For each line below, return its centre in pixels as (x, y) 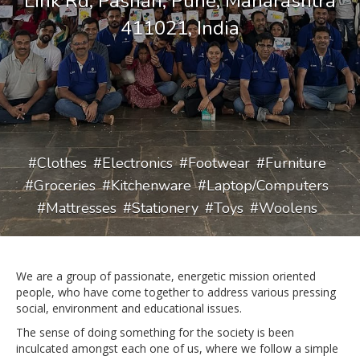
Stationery (165, 208)
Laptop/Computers (268, 186)
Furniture (295, 163)
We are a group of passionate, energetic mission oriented (166, 276)
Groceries (65, 186)
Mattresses (81, 208)
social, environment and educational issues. (129, 308)
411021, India (180, 28)
